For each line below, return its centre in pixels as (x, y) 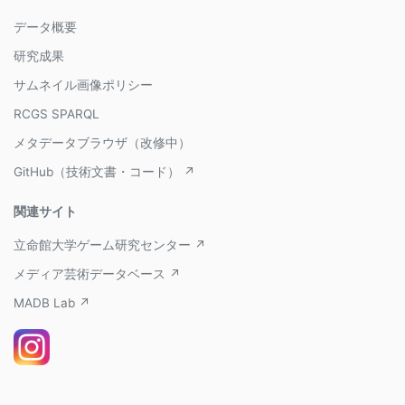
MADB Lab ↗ (52, 303)
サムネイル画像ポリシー (83, 85)
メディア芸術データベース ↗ (97, 274)
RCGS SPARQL (57, 114)
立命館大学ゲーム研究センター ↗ (110, 245)
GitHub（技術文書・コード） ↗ (104, 172)
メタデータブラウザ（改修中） (102, 143)
